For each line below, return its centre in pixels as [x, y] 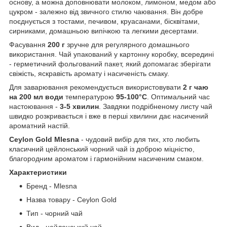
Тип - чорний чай [54, 214]
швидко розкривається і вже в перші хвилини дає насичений [109, 116]
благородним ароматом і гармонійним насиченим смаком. [106, 159]
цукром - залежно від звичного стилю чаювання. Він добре [106, 12]
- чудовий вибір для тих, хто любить [139, 140]
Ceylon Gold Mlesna [44, 140]
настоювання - [34, 107]
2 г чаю [196, 87]
